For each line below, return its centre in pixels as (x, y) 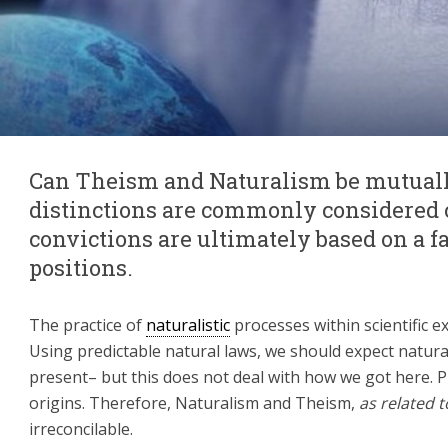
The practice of (87, 324)
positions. (81, 267)
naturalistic (188, 324)
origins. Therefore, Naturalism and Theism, (194, 402)
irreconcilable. (81, 428)
